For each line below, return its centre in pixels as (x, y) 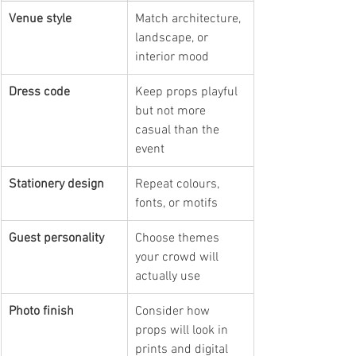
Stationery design (56, 184)
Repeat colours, (179, 184)
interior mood (172, 57)
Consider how (174, 311)
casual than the (179, 130)
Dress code (39, 92)
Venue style (40, 19)
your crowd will (178, 257)
